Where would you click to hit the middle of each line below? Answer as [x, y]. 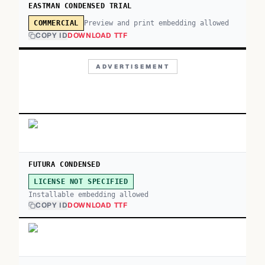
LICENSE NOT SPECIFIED [81, 182]
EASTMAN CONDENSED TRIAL [80, 6]
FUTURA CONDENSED [64, 164]
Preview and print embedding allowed [156, 23]
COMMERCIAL [56, 23]
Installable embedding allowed [88, 195]
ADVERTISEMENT [132, 67]
